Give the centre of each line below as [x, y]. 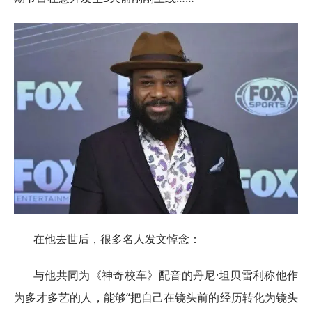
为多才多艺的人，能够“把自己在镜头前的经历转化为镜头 [156, 297]
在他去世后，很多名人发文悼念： [117, 239]
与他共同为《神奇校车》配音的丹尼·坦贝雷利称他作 [166, 275]
